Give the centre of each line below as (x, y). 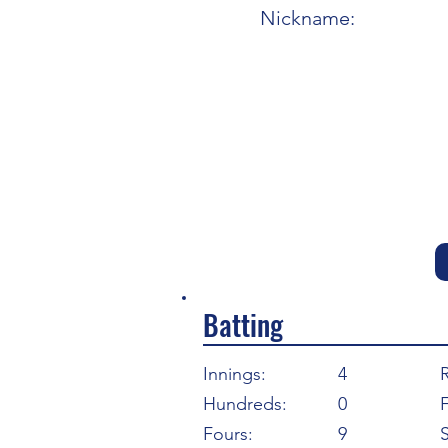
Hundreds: (245, 404)
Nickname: (307, 18)
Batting (243, 324)
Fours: (228, 434)
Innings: (234, 374)
